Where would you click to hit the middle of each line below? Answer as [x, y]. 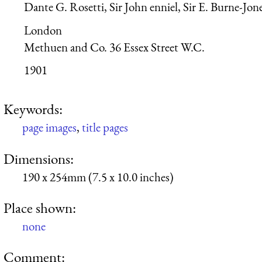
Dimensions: [39, 158]
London [43, 30]
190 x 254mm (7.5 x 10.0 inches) [98, 177]
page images [49, 127]
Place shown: [40, 208]
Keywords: [33, 109]
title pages [105, 127]
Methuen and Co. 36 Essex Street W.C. [114, 47]
